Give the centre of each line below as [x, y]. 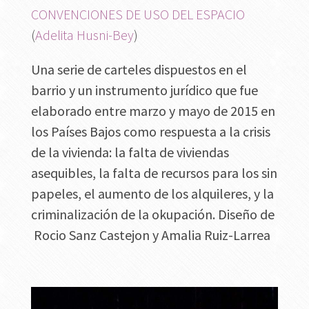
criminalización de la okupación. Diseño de [152, 215]
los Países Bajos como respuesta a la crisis [150, 132]
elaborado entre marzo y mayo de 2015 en [153, 111]
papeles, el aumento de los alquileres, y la [152, 194]
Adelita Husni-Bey [84, 35]
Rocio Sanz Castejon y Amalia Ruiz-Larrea [150, 235]
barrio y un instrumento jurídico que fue [144, 90]
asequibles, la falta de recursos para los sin [154, 173]
